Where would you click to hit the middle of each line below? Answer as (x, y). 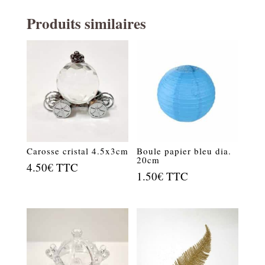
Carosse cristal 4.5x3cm (77, 151)
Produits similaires (86, 23)
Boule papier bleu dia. (184, 151)
